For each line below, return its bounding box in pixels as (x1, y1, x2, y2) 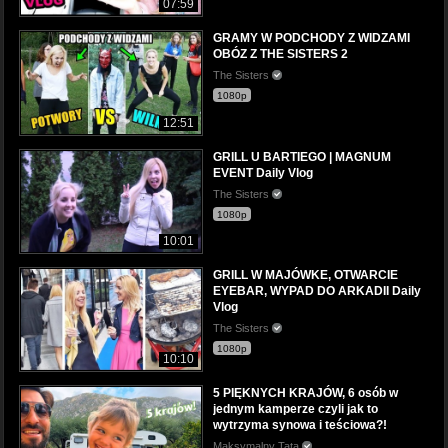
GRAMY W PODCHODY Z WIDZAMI (213, 31, 410, 46)
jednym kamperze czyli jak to (213, 401, 378, 416)
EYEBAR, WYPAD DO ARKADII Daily (213, 283, 421, 298)
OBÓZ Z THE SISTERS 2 (213, 47, 348, 62)
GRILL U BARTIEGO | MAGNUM (213, 149, 391, 164)
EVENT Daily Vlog (213, 165, 313, 180)
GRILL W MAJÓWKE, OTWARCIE (213, 267, 398, 282)
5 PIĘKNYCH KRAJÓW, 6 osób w (213, 385, 398, 400)
